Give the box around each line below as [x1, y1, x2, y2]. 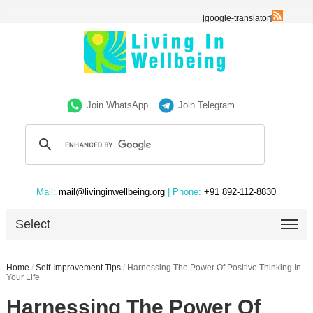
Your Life [6, 272, 40, 282]
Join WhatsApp [87, 100, 149, 110]
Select [15, 217, 51, 231]
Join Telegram [178, 100, 235, 110]
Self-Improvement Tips [35, 263, 121, 272]
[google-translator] [203, 13, 272, 23]
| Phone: [168, 187, 202, 197]
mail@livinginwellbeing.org [56, 187, 168, 197]
